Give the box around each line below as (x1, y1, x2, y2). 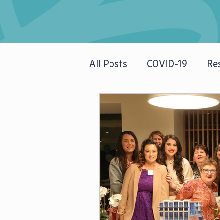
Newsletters (109, 96, 161, 110)
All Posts (89, 57, 127, 70)
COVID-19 (147, 57, 187, 70)
